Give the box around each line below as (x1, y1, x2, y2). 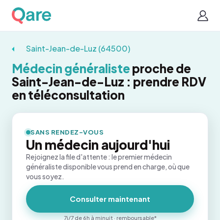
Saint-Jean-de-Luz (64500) (26, 43, 130, 54)
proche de (130, 61, 191, 76)
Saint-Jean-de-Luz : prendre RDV (12, 74, 206, 89)
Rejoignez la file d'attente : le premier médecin (26, 152, 172, 161)
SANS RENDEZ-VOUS (30, 128, 104, 136)
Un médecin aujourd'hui (26, 137, 170, 153)
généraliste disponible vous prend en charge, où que (26, 162, 190, 171)
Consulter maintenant (70, 194, 150, 203)
